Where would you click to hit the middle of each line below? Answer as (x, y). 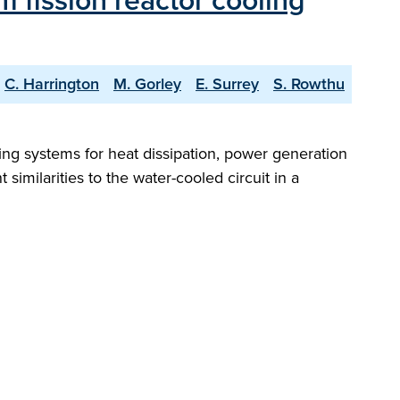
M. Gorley (147, 84)
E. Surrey (227, 84)
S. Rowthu (309, 84)
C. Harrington (52, 84)
